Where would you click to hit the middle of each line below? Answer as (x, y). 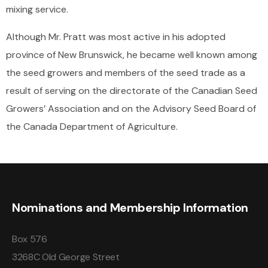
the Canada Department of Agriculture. (92, 127)
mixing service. (37, 10)
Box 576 (30, 239)
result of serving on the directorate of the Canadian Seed (132, 91)
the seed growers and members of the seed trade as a (126, 73)
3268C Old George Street (66, 257)
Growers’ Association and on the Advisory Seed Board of (131, 109)
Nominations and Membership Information (130, 208)
